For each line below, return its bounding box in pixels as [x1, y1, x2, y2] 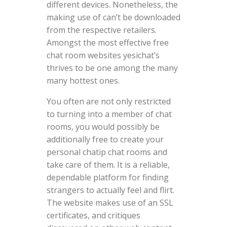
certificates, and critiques [46, 209, 140, 221]
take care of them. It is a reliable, [46, 159, 170, 170]
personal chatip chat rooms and [46, 146, 167, 158]
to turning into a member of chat [46, 108, 172, 120]
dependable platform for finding [46, 171, 169, 183]
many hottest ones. [46, 74, 120, 86]
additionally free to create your [46, 133, 164, 145]
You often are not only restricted [46, 95, 171, 107]
